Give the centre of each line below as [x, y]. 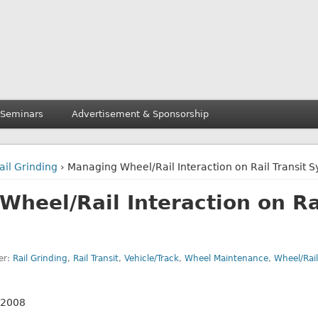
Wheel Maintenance [226, 259]
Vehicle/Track [151, 259]
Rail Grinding [40, 259]
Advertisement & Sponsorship [140, 114]
